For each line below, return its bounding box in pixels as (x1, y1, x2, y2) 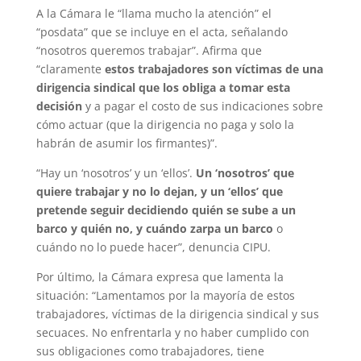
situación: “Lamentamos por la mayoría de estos (35, 288, 295, 304)
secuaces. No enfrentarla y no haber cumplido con (35, 325, 309, 341)
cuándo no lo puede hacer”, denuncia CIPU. (35, 239, 271, 255)
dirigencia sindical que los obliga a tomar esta (35, 80, 290, 96)
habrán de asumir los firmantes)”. (35, 135, 218, 151)
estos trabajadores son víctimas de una (104, 61, 323, 77)
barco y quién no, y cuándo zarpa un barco (35, 221, 273, 237)
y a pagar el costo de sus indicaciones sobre (81, 98, 323, 114)
